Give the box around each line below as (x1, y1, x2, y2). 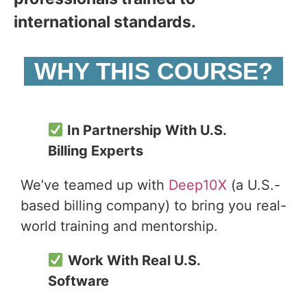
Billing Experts (48, 143, 143, 160)
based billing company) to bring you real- (21, 197, 286, 214)
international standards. (14, 12, 196, 32)
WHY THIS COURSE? (34, 58, 273, 85)
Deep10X (164, 177, 227, 194)
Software (48, 273, 109, 290)
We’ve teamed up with (21, 177, 164, 194)
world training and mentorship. (21, 218, 218, 235)
